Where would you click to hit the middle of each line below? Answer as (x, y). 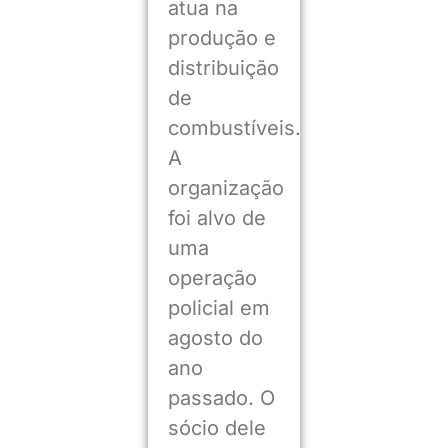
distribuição (223, 67)
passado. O (221, 397)
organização (225, 187)
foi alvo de (216, 217)
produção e (221, 37)
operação (212, 277)
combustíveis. (234, 127)
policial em (218, 307)
